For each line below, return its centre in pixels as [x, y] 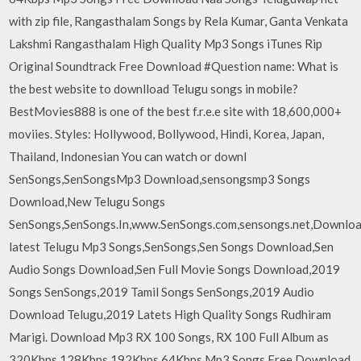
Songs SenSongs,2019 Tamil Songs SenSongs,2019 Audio [162, 292]
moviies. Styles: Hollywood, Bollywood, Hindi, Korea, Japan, [167, 134]
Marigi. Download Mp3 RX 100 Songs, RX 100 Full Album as [169, 337]
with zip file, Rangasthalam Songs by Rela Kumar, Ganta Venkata [179, 21]
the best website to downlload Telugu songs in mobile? [154, 89]
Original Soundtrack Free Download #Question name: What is [174, 66]
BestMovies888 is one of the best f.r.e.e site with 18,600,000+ [176, 111]
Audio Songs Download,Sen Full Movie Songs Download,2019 [175, 269]
